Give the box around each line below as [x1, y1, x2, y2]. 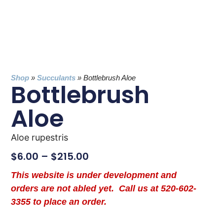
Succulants [37, 73, 76, 82]
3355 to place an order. [11, 197, 107, 207]
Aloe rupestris [11, 132, 69, 143]
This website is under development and [11, 170, 177, 181]
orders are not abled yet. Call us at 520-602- [11, 184, 197, 194]
